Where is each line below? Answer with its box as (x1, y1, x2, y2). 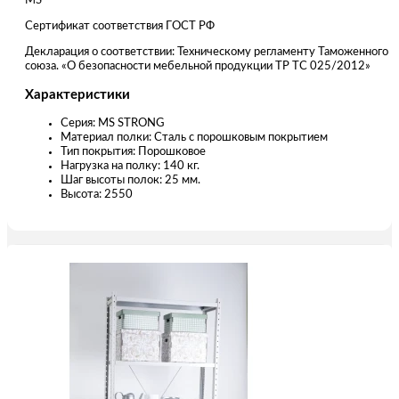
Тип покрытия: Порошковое (61, 145, 206, 158)
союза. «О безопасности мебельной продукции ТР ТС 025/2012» (25, 60, 370, 72)
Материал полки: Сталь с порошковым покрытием (61, 131, 328, 143)
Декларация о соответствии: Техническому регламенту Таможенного (25, 45, 388, 58)
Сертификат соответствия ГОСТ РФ (25, 20, 215, 32)
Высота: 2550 (61, 188, 133, 200)
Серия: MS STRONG (61, 117, 165, 129)
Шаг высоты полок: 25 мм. (61, 174, 200, 186)
